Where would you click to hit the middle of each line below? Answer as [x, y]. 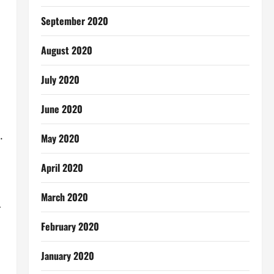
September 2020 [74, 21]
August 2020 [66, 50]
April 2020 [62, 168]
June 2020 [61, 109]
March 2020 [64, 197]
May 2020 [60, 138]
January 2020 [67, 256]
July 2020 [60, 80]
